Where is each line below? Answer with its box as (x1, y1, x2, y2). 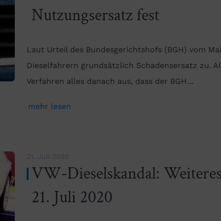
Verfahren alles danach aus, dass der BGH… (27, 76, 194, 86)
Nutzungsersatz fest (32, 4, 159, 27)
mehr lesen (28, 102, 71, 111)
